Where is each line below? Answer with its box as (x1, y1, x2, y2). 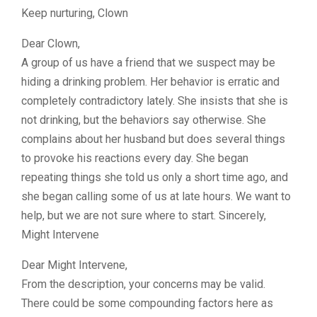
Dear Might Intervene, (21, 258, 127, 272)
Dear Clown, (21, 37, 80, 50)
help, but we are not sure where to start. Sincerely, (21, 209, 266, 222)
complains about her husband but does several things (21, 132, 285, 146)
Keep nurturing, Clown (21, 6, 128, 20)
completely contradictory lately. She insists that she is (21, 94, 288, 108)
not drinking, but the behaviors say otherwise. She (21, 113, 266, 127)
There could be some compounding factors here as (21, 296, 273, 310)
